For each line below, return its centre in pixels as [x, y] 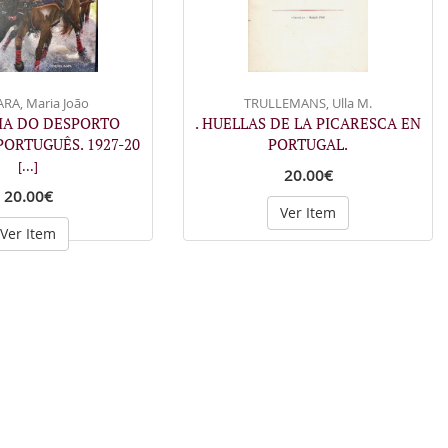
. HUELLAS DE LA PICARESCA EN [308, 123]
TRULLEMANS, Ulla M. [308, 103]
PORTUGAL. [308, 144]
